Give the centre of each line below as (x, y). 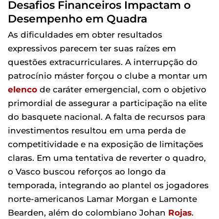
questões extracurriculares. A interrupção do (103, 62)
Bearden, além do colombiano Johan (88, 213)
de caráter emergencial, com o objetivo (122, 89)
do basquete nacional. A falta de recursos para (107, 117)
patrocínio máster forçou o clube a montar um (108, 76)
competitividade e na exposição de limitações (106, 144)
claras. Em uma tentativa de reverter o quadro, (107, 158)
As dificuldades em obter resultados (85, 35)
